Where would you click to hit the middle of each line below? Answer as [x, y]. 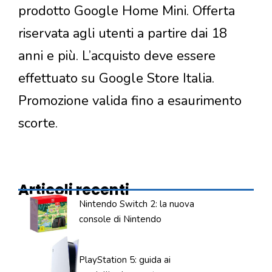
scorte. [40, 124]
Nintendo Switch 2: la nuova [137, 204]
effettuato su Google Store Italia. [116, 79]
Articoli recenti [74, 190]
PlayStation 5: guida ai [125, 260]
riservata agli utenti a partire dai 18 [123, 34]
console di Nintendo [120, 219]
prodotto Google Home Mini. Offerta [127, 11]
